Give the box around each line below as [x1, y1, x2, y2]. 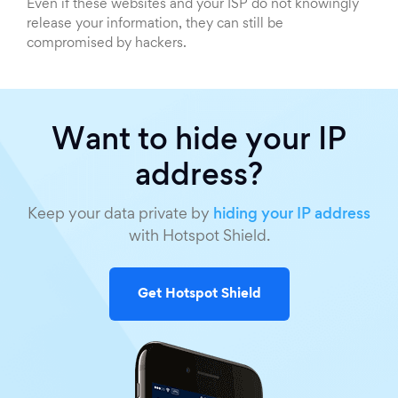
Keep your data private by [28, 208, 213, 223]
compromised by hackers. [27, 37, 187, 51]
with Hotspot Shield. [128, 230, 270, 245]
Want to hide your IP [52, 128, 346, 157]
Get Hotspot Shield [137, 287, 261, 300]
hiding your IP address [213, 208, 370, 223]
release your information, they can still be [27, 18, 283, 31]
